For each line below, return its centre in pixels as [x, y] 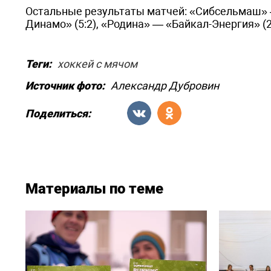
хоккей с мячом [97, 64]
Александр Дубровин [165, 86]
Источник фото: [65, 86]
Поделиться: [58, 113]
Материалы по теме [94, 189]
